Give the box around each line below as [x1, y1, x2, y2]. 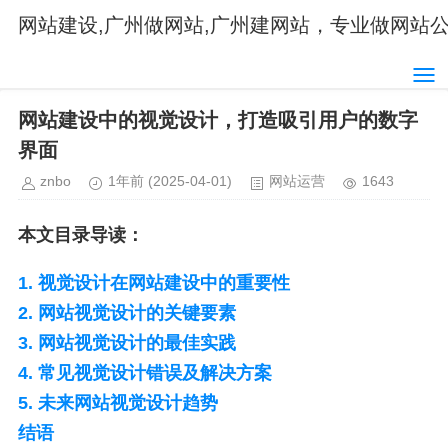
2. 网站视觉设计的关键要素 [18, 303, 236, 323]
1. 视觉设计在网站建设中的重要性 [18, 273, 290, 293]
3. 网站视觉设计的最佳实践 [18, 333, 236, 353]
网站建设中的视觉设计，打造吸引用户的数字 [18, 109, 418, 131]
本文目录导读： [18, 225, 144, 245]
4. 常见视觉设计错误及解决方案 [18, 363, 272, 383]
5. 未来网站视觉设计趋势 [18, 393, 218, 413]
